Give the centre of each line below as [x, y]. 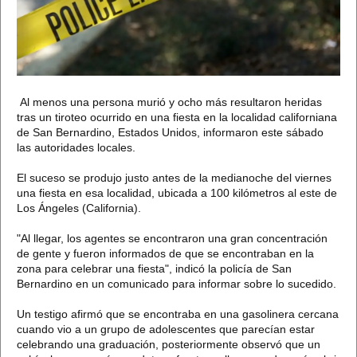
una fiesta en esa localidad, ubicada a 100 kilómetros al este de [177, 193]
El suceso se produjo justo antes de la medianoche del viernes [174, 178]
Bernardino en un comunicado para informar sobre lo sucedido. [177, 284]
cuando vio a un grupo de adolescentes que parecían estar [166, 330]
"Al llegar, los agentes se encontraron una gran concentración [172, 239]
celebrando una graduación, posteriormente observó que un [169, 345]
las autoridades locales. [76, 148]
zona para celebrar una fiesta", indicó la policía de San [154, 269]
